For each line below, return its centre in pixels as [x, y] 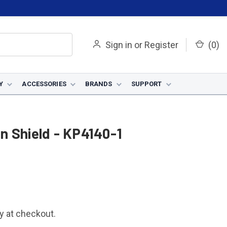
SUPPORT [146, 84]
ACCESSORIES [44, 84]
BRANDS [99, 84]
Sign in [119, 45]
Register [161, 45]
